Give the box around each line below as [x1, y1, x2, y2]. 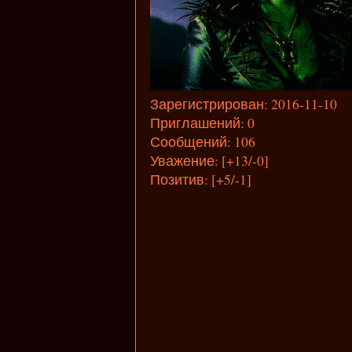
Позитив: [149, 170, 208, 189]
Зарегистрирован [149, 94, 264, 114]
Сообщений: [149, 132, 231, 152]
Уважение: [149, 151, 218, 170]
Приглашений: [149, 113, 244, 133]
